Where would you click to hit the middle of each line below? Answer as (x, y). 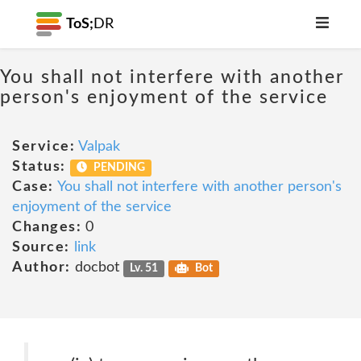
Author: (41, 268)
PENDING (118, 168)
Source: (41, 247)
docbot (97, 268)
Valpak (99, 147)
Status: (39, 167)
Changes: (47, 227)
